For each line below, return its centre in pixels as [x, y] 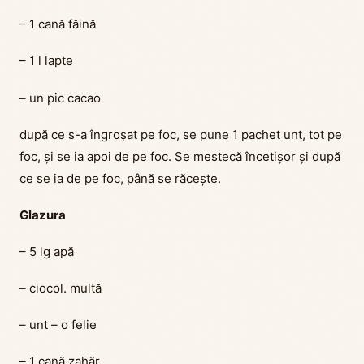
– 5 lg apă [47, 251]
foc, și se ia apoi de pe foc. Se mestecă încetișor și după [180, 156]
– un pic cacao [60, 97]
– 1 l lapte [46, 61]
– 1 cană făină [58, 24]
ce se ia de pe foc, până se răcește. [120, 178]
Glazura [43, 214]
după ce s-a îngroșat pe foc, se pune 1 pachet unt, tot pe [181, 134]
